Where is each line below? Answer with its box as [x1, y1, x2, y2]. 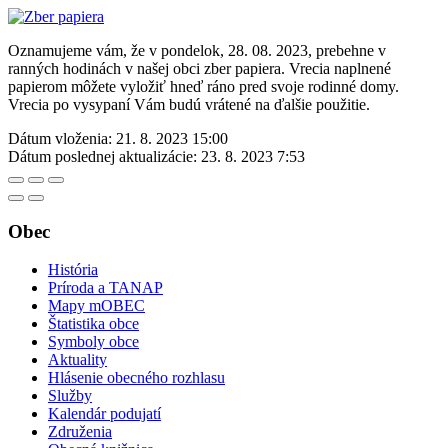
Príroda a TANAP [48, 279, 163, 297]
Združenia [48, 423, 112, 441]
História [48, 261, 98, 279]
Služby [48, 387, 92, 405]
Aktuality [48, 351, 107, 369]
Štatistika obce [48, 315, 139, 333]
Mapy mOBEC [48, 297, 145, 315]
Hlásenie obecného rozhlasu [48, 369, 225, 387]
